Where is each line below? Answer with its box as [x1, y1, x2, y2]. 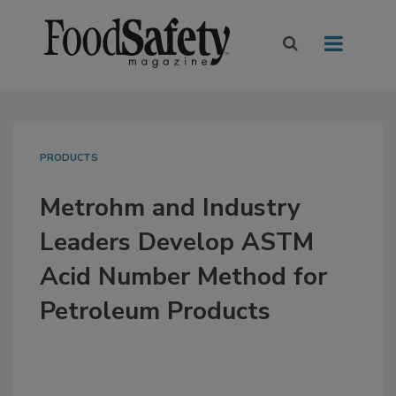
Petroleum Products [40, 294, 270, 329]
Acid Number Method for [40, 260, 327, 294]
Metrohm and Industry [40, 191, 301, 225]
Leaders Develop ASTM [40, 225, 314, 260]
